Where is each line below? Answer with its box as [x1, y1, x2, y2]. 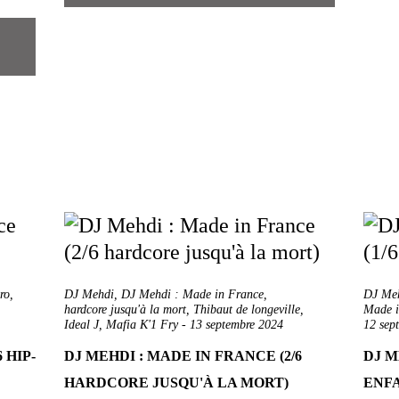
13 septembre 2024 [190, 318, 283, 331]
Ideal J [64, 318, 99, 331]
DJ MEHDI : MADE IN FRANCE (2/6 [64, 348, 302, 363]
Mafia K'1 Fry [106, 318, 178, 331]
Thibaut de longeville [193, 303, 300, 316]
